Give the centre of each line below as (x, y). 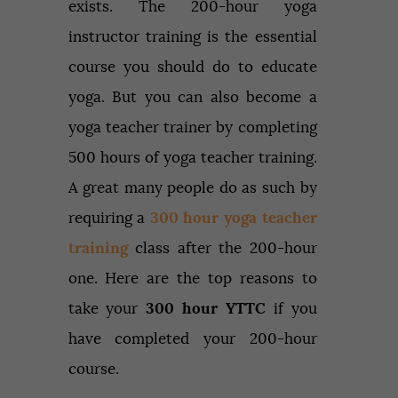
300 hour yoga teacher (233, 218)
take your (107, 308)
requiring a (109, 218)
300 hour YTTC (206, 308)
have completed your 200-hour (192, 338)
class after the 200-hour (222, 248)
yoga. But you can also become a (192, 97)
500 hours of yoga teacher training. (192, 157)
